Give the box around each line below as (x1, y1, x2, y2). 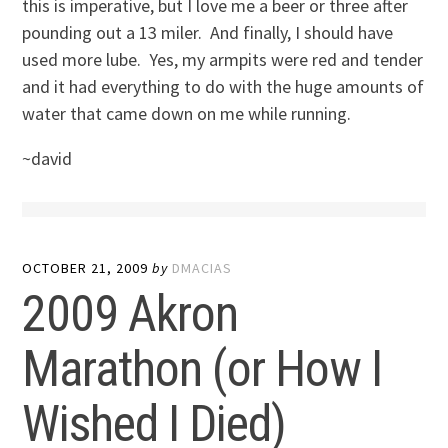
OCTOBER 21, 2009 (22, 258, 149, 277)
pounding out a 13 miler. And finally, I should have (22, 21, 394, 45)
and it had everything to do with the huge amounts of (22, 75, 425, 99)
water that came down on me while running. (22, 102, 352, 126)
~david (22, 147, 73, 171)
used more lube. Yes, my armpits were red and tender (22, 48, 424, 72)
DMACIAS (172, 258, 233, 277)
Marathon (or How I (22, 339, 383, 398)
